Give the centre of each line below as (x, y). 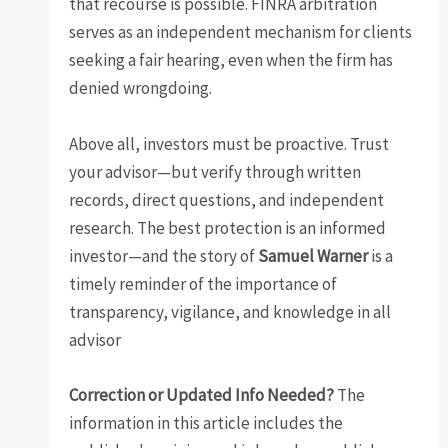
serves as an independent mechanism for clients (241, 32)
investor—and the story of (164, 255)
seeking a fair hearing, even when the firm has (231, 60)
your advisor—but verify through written (215, 171)
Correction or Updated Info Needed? (202, 394)
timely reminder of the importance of (203, 283)
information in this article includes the (206, 422)
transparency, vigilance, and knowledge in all (230, 311)
